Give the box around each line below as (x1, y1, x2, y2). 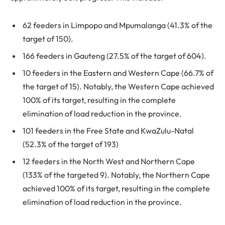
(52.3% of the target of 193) (23, 139, 119, 150)
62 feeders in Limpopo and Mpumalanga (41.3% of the (23, 20, 212, 31)
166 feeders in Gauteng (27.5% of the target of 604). (23, 51, 206, 61)
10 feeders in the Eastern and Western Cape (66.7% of (23, 68, 213, 78)
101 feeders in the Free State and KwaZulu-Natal (23, 126, 194, 136)
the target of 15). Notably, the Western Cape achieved (23, 81, 214, 92)
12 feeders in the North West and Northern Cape (23, 156, 195, 167)
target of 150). (23, 34, 73, 44)
